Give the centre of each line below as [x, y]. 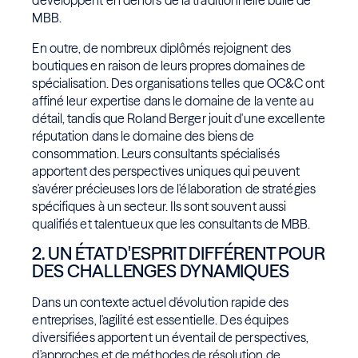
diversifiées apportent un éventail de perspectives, [171, 338]
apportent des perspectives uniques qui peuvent [166, 171]
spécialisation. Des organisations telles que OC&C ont [178, 84]
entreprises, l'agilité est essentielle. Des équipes [161, 320]
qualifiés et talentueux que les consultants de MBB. [171, 224]
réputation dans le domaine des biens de [143, 136]
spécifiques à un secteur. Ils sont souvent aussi [159, 207]
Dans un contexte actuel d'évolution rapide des [161, 302]
